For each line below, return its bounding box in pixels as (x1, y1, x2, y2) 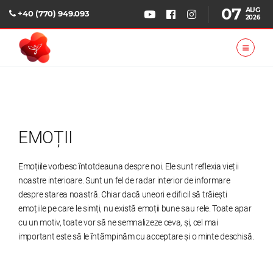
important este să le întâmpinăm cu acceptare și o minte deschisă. (18, 232, 254, 241)
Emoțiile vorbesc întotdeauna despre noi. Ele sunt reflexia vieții (18, 161, 239, 171)
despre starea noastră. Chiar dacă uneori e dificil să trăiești (18, 190, 227, 199)
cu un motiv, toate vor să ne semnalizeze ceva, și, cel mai (18, 218, 218, 227)
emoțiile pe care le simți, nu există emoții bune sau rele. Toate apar (18, 204, 252, 213)
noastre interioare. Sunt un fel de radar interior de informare (18, 175, 230, 185)
